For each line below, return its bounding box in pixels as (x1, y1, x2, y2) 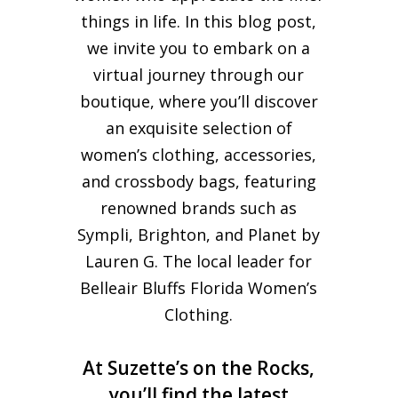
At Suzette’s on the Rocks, (83, 354, 315, 380)
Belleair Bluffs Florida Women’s (80, 276, 318, 298)
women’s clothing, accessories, (81, 143, 317, 165)
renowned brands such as (100, 196, 298, 219)
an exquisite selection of (105, 116, 292, 139)
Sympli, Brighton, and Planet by (77, 223, 321, 245)
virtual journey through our (93, 63, 305, 85)
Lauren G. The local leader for (85, 250, 313, 272)
